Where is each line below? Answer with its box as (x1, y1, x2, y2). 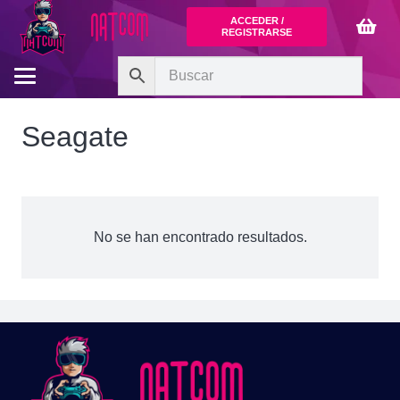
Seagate (21, 121, 129, 153)
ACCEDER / (229, 15, 284, 26)
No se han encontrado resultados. (93, 229, 307, 245)
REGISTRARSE (221, 27, 293, 37)
